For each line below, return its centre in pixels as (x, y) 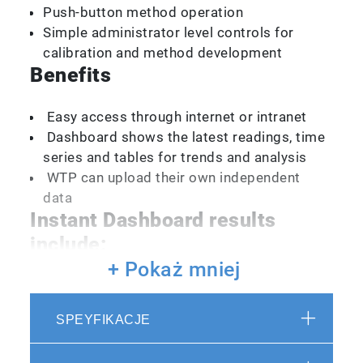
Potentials (77, 326)
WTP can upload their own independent (172, 177)
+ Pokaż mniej (174, 270)
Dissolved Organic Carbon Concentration (175, 286)
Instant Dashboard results (153, 220)
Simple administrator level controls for (169, 32)
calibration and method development (163, 52)
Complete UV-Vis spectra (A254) (150, 346)
